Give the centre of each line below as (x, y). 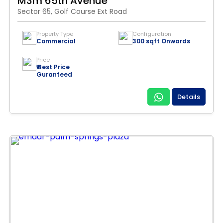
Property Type (55, 34)
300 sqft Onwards (161, 41)
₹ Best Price (53, 67)
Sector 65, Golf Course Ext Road (72, 11)
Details (189, 97)
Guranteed (54, 74)
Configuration (152, 34)
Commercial (56, 41)
